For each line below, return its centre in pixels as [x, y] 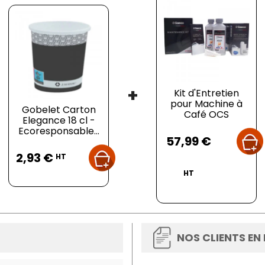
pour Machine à [206, 104]
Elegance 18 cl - [59, 120]
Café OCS [206, 114]
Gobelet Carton [59, 110]
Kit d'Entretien [206, 93]
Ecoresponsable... [59, 131]
